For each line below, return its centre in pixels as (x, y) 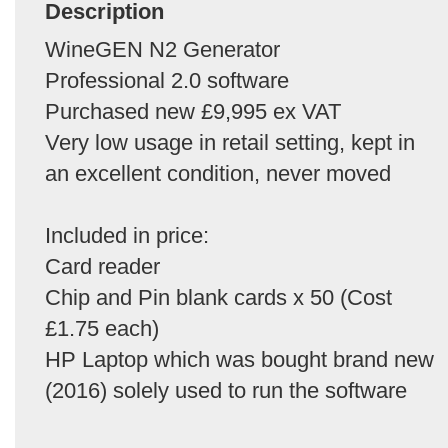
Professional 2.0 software (167, 80)
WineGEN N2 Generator (162, 49)
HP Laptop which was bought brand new (239, 359)
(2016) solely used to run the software (226, 390)
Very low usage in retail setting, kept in (230, 142)
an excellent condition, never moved (218, 173)
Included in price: (127, 235)
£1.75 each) (102, 328)
